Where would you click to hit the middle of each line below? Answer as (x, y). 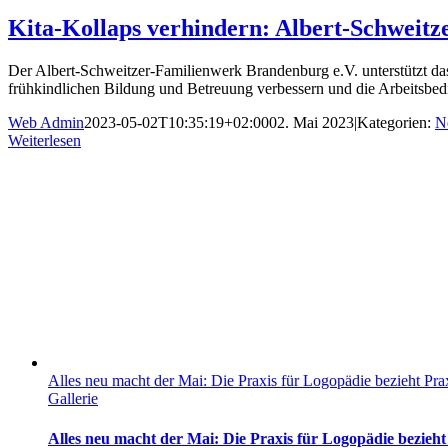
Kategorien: (396, 123)
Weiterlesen (44, 141)
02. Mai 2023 (311, 123)
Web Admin (46, 123)
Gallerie (73, 399)
